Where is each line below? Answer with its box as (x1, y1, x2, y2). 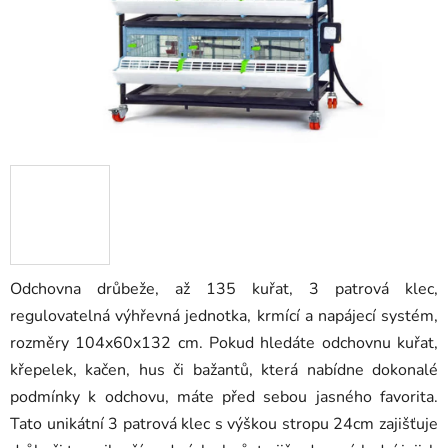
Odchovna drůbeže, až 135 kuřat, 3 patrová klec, (10, 278, 438, 301)
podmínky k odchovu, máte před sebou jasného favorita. (10, 386, 438, 409)
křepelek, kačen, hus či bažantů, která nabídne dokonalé (10, 359, 438, 382)
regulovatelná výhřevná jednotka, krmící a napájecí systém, (10, 305, 438, 328)
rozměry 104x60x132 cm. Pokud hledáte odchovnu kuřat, (10, 332, 438, 355)
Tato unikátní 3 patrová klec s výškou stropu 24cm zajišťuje (10, 413, 438, 436)
